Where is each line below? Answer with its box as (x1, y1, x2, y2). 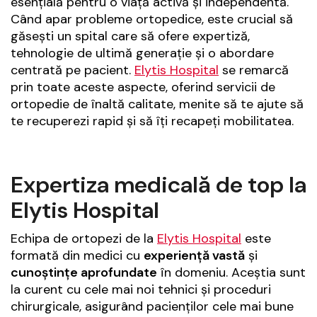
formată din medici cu (11, 246, 144, 264)
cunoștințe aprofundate (11, 263, 157, 281)
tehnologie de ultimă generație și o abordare (11, 44, 274, 62)
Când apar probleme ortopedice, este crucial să (11, 10, 293, 28)
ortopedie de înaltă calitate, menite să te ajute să (11, 95, 304, 113)
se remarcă (219, 61, 289, 79)
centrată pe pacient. (11, 61, 134, 79)
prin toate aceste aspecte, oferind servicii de (11, 78, 275, 96)
